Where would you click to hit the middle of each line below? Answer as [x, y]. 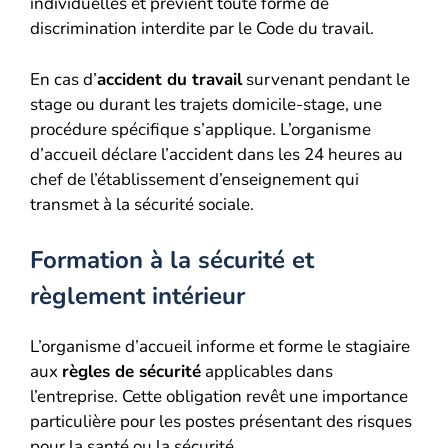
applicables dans [267, 371]
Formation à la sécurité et [172, 260]
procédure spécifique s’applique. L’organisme [200, 129]
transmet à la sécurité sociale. [142, 204]
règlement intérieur [137, 296]
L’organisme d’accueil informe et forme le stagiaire [220, 346]
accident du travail [169, 79]
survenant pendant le [326, 79]
